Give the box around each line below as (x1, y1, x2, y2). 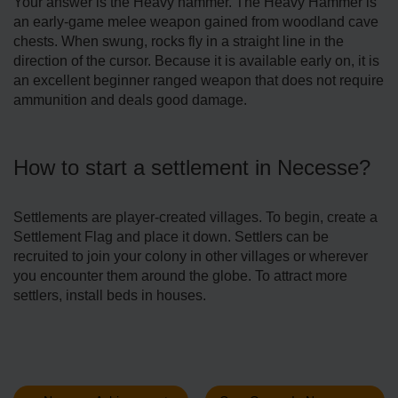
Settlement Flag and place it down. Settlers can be (13, 229, 329, 245)
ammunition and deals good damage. (13, 92, 247, 108)
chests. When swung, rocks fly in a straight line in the (13, 34, 344, 50)
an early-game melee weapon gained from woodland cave (13, 14, 378, 30)
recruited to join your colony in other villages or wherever (13, 249, 368, 265)
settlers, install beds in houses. (13, 288, 206, 304)
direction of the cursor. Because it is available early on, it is (13, 53, 379, 69)
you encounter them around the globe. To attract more (13, 268, 347, 284)
